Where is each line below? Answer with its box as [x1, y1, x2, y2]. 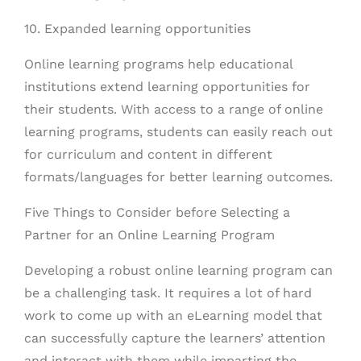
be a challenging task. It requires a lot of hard [24, 285, 312, 301]
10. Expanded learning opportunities [24, 21, 251, 36]
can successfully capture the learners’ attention [24, 330, 326, 346]
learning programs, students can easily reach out [24, 124, 333, 139]
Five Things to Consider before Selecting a [24, 205, 290, 220]
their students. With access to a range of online [24, 102, 323, 117]
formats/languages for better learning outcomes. [24, 169, 333, 185]
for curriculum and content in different [24, 147, 272, 162]
